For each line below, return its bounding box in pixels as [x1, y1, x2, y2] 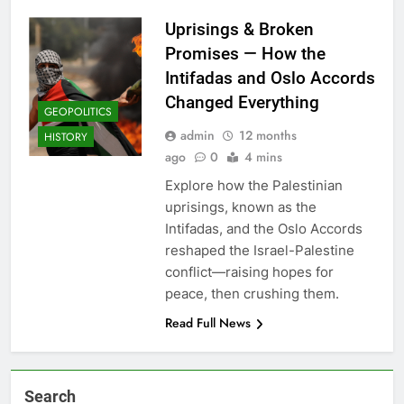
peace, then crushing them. [164, 285, 339, 303]
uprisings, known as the [164, 198, 317, 216]
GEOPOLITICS [44, 103, 112, 120]
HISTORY [44, 128, 87, 145]
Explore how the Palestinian [164, 177, 343, 195]
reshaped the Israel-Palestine [164, 242, 354, 260]
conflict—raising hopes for [164, 263, 334, 281]
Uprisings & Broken [164, 19, 314, 41]
